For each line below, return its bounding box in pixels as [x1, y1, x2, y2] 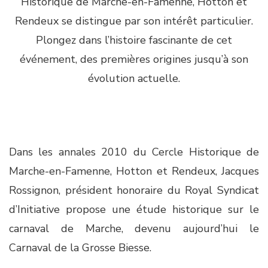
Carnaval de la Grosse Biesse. [9, 240, 158, 255]
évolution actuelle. [88, 71, 180, 86]
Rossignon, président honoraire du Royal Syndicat [9, 183, 259, 197]
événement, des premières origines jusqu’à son [20, 52, 248, 66]
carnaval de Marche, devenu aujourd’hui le [9, 221, 259, 236]
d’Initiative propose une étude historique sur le [9, 202, 259, 217]
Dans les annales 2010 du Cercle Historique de [9, 145, 259, 159]
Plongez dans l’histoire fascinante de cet [36, 33, 232, 47]
